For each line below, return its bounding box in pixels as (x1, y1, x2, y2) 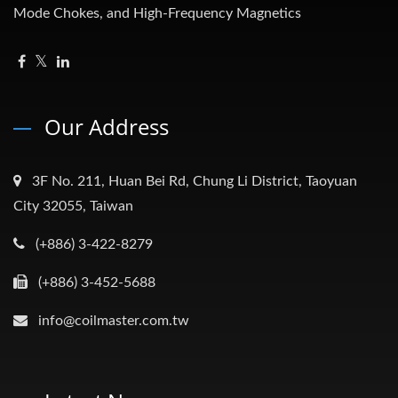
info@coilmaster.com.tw (38, 314, 189, 329)
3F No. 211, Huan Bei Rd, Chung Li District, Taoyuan (32, 174, 357, 189)
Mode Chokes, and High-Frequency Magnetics (13, 6, 301, 21)
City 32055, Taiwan (13, 199, 133, 214)
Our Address (44, 112, 169, 142)
